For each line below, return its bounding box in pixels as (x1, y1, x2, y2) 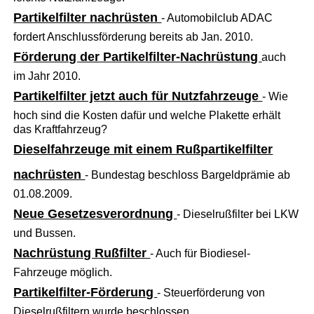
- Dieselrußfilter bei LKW (177, 207, 299, 220)
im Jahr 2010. (13, 69, 81, 82)
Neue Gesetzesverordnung (13, 206, 177, 221)
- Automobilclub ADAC (161, 11, 273, 24)
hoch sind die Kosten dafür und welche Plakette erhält (13, 109, 281, 121)
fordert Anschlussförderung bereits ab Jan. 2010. (13, 30, 254, 43)
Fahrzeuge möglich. (13, 266, 113, 278)
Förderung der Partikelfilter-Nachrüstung (13, 49, 262, 64)
